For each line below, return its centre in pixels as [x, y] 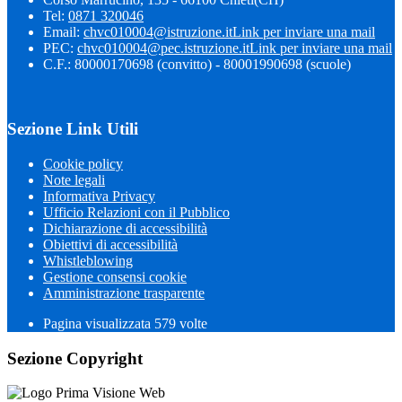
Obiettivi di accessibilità [110, 244]
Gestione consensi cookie [115, 276]
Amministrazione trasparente [124, 293]
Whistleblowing [88, 260]
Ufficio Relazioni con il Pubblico [136, 212]
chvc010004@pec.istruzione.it [163, 48]
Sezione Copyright [75, 358]
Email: [63, 31]
